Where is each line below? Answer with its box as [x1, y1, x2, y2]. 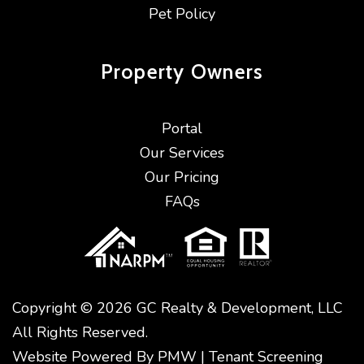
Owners [190, 59, 264, 84]
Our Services [140, 143, 224, 162]
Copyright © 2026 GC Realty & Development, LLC [12, 298, 343, 318]
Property [100, 59, 191, 84]
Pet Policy [149, 4, 215, 24]
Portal [162, 119, 202, 138]
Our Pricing [145, 167, 219, 187]
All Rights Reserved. [12, 323, 148, 342]
